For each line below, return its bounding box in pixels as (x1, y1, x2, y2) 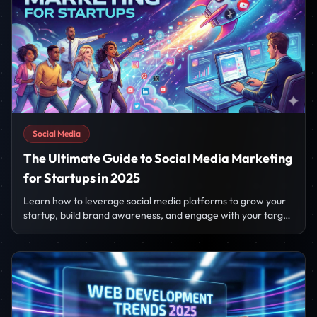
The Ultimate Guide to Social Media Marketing (23, 149, 293, 166)
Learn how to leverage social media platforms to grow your (23, 194, 286, 207)
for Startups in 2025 (23, 169, 140, 186)
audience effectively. (23, 222, 115, 236)
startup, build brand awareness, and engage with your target (23, 208, 292, 221)
